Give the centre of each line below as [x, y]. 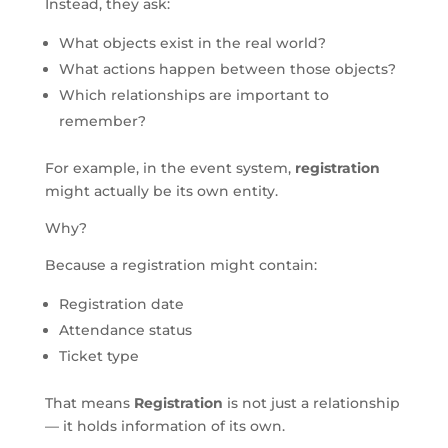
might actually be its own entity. [161, 190]
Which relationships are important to [193, 94]
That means [89, 402]
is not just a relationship [311, 402]
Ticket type [98, 355]
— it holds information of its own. [164, 425]
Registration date [121, 303]
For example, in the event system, [169, 167]
